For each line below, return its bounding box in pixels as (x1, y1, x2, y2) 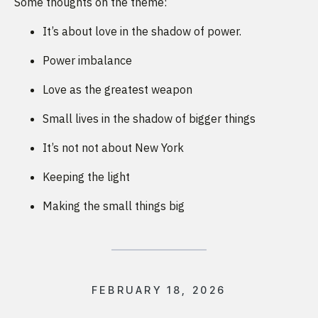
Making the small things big (43, 198, 185, 213)
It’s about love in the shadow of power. (43, 23, 241, 38)
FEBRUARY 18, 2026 (91, 283, 227, 296)
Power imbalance (43, 53, 132, 67)
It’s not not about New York (43, 140, 184, 155)
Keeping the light (43, 169, 130, 184)
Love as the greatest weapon (43, 82, 192, 97)
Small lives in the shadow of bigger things (43, 111, 256, 126)
